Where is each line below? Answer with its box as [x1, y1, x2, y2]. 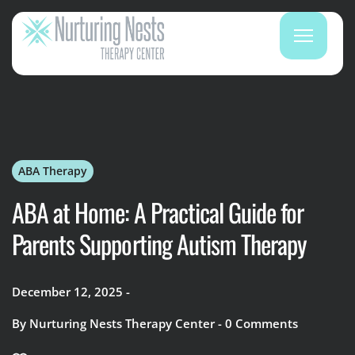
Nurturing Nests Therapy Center [29, 315, 215, 331]
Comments [235, 315, 298, 331]
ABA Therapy [18, 163, 87, 178]
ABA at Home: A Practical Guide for [12, 193, 304, 231]
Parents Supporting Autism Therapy [12, 225, 307, 262]
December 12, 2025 [12, 284, 123, 300]
